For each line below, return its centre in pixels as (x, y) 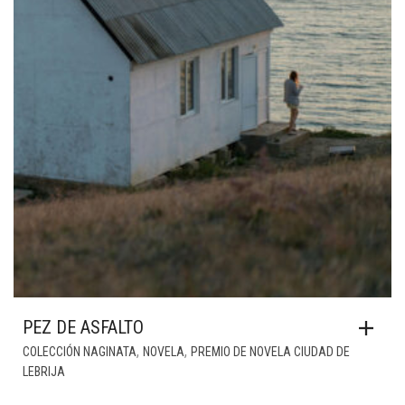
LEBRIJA (44, 372)
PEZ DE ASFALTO (83, 327)
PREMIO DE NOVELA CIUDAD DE (270, 352)
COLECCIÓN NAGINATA (80, 352)
